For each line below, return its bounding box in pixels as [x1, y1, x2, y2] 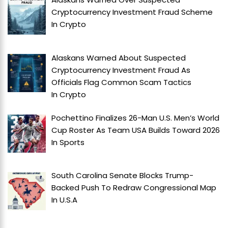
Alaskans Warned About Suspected [51, 52, 186, 63]
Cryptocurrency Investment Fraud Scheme [51, 7, 213, 18]
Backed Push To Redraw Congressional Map [51, 182, 217, 193]
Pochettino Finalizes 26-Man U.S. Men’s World [51, 112, 220, 124]
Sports [60, 137, 85, 148]
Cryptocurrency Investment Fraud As [51, 64, 191, 75]
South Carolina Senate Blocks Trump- [51, 170, 194, 181]
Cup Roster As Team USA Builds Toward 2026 [51, 125, 220, 136]
